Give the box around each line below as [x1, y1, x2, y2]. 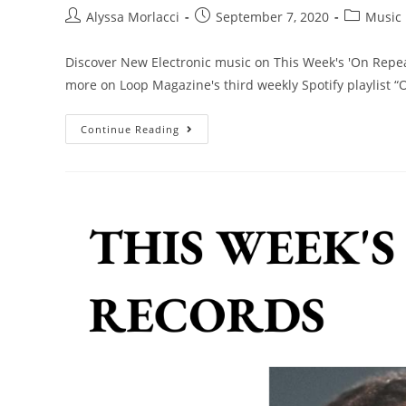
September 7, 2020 [216, 8, 329, 25]
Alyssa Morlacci [86, 8, 179, 25]
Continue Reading [81, 122, 179, 136]
